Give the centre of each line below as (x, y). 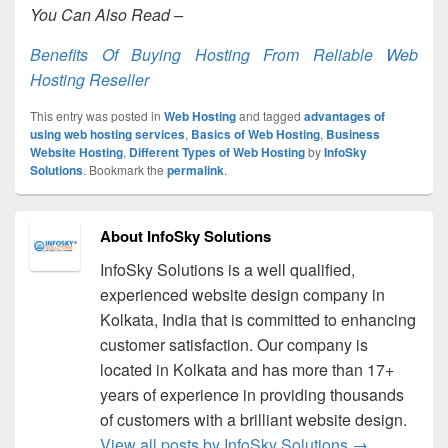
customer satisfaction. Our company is (233, 344)
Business (353, 133)
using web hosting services (107, 133)
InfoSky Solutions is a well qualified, (227, 269)
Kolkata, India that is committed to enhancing (257, 319)
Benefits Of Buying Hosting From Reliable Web (224, 54)
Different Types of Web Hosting (217, 151)
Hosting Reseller (89, 79)
